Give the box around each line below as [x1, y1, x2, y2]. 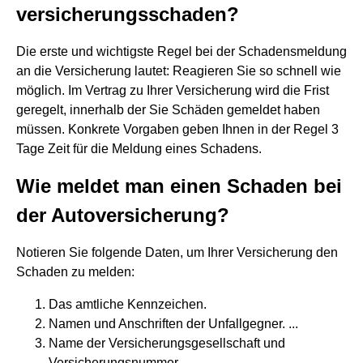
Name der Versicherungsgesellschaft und [49, 336, 285, 350]
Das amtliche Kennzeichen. [49, 297, 207, 311]
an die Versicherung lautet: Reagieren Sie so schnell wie [16, 64, 341, 78]
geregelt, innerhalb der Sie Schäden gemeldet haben [16, 103, 320, 117]
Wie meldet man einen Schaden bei [16, 175, 342, 197]
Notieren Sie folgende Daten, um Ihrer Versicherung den [16, 246, 338, 259]
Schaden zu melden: [16, 265, 135, 279]
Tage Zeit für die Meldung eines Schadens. [16, 142, 262, 156]
